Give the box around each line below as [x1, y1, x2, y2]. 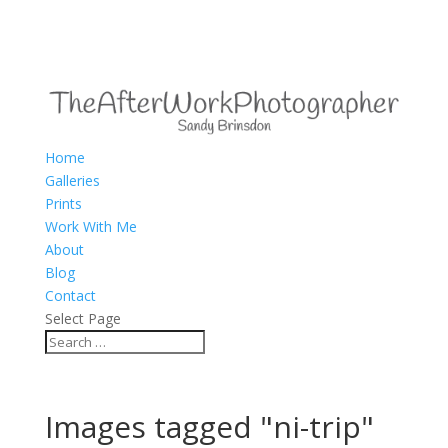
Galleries [44, 170, 100, 190]
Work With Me [44, 216, 137, 236]
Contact [44, 285, 96, 305]
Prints [44, 193, 82, 213]
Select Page [44, 308, 121, 328]
